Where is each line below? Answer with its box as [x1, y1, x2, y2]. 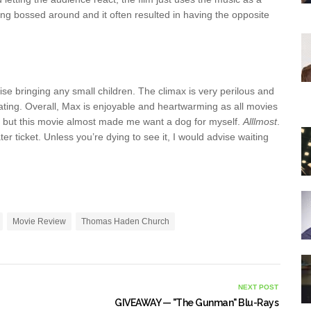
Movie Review [12, 217, 66, 226]
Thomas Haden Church [81, 217, 169, 226]
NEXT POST [238, 283, 278, 291]
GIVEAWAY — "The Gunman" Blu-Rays [115, 297, 278, 308]
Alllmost [243, 116, 277, 127]
